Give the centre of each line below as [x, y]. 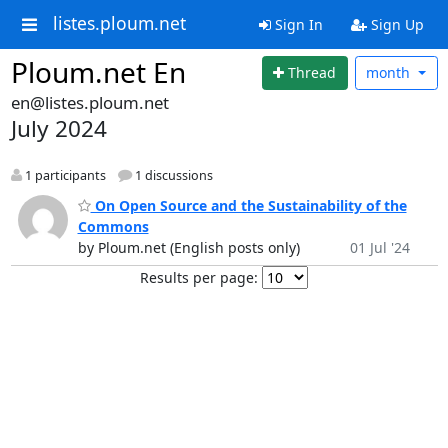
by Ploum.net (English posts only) [188, 248]
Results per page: [199, 278]
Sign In [296, 24]
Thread [312, 73]
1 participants [63, 175]
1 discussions [172, 175]
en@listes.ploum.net [89, 102]
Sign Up [395, 24]
